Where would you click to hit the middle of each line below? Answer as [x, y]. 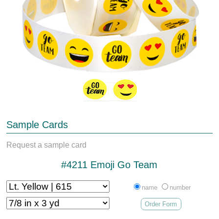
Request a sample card [47, 145]
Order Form [161, 204]
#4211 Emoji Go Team [109, 164]
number [180, 187]
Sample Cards [37, 124]
